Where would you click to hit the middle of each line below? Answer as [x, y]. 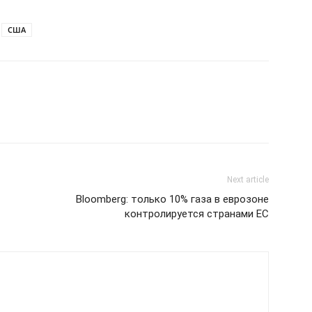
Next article [248, 180]
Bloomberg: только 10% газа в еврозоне [172, 199]
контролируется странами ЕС [197, 214]
